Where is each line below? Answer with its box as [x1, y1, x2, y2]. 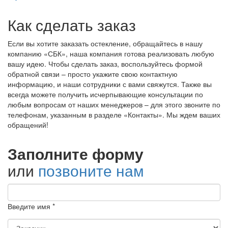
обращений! [8, 119, 48, 130]
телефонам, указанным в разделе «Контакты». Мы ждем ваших [8, 109, 220, 120]
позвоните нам [38, 159, 144, 181]
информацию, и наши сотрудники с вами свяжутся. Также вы [8, 78, 212, 89]
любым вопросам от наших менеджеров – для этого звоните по [8, 99, 220, 109]
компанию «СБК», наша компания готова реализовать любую [8, 48, 214, 59]
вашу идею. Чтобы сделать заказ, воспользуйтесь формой [8, 58, 203, 69]
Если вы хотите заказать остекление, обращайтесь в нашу [8, 38, 203, 48]
